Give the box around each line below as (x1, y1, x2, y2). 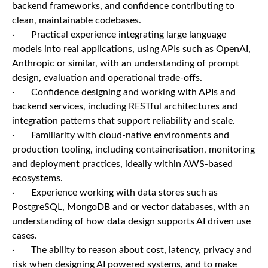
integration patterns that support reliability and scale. (12, 116, 235, 126)
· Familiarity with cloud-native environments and (12, 130, 229, 140)
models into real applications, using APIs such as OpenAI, (12, 44, 251, 54)
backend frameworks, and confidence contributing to (12, 1, 234, 11)
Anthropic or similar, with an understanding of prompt (12, 59, 239, 68)
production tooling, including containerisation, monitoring (12, 145, 255, 154)
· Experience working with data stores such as (12, 188, 218, 197)
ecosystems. (12, 173, 63, 183)
